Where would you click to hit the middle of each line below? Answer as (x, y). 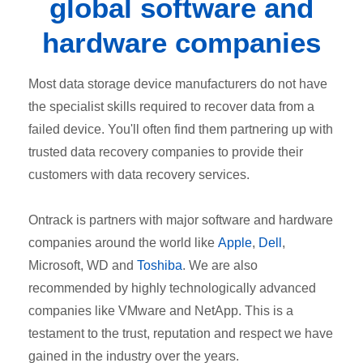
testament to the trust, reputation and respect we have (181, 333)
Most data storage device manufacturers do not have (178, 83)
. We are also (220, 265)
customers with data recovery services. (139, 174)
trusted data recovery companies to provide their (166, 152)
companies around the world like (122, 242)
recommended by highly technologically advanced (172, 288)
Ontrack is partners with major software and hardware (181, 220)
